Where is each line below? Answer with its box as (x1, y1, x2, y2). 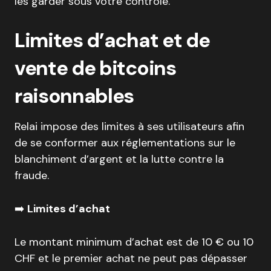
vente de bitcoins (15, 54, 176, 81)
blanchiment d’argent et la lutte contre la (15, 151, 224, 166)
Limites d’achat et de (15, 27, 210, 53)
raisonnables (15, 82, 134, 109)
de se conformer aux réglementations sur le (15, 135, 235, 150)
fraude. (15, 168, 49, 183)
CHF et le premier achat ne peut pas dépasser (15, 250, 247, 266)
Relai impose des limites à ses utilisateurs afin (15, 119, 244, 134)
